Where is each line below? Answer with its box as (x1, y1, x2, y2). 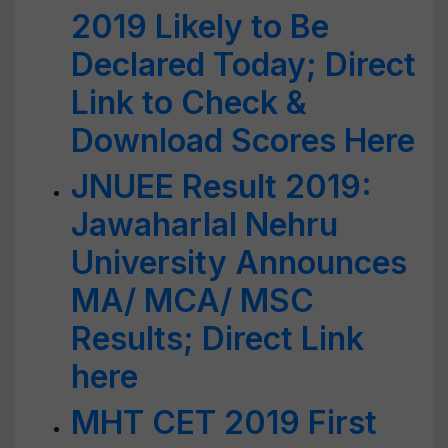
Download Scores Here (71, 121, 415, 160)
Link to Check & (71, 83, 307, 122)
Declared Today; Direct (71, 45, 416, 84)
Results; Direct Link (71, 319, 364, 358)
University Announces (71, 243, 407, 282)
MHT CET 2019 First (71, 403, 377, 442)
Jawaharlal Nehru (71, 205, 338, 244)
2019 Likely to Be (71, 7, 329, 46)
